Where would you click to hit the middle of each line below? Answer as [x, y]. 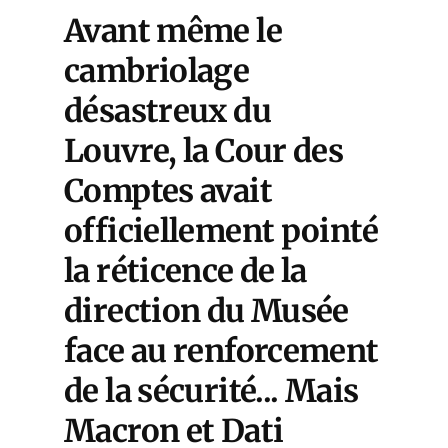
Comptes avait [168, 191]
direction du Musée [206, 311]
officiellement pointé [221, 231]
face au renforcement [221, 351]
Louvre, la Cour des [204, 151]
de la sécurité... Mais [211, 391]
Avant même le [173, 31]
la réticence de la [185, 271]
